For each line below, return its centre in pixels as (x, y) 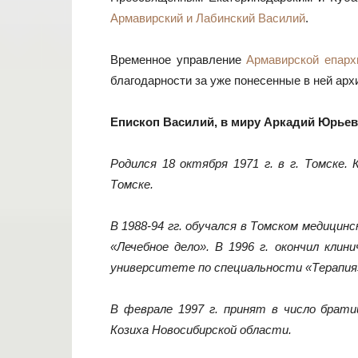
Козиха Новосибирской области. (201, 330)
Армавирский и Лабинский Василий (208, 18)
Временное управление (179, 60)
